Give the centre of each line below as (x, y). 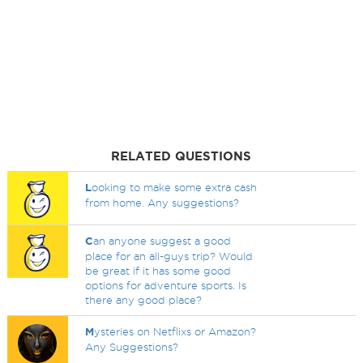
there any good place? (144, 300)
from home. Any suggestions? (162, 203)
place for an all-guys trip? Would (169, 256)
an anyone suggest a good (162, 241)
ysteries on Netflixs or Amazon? (175, 331)
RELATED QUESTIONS (181, 156)
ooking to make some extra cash (175, 187)
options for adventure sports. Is (166, 285)
